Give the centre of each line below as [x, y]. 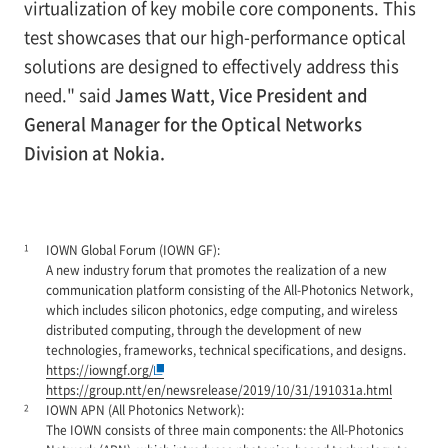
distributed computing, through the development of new [203, 330]
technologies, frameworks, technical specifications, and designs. [225, 350]
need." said [69, 95]
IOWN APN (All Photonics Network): [144, 410]
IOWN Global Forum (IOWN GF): [132, 250]
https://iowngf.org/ [99, 370]
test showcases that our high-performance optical [214, 37]
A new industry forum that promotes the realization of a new [216, 270]
